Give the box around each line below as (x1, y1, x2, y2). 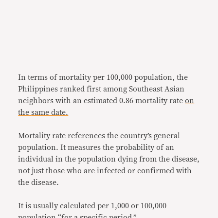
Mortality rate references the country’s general (18, 132, 181, 140)
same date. (31, 109, 69, 116)
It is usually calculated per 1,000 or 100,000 (18, 202, 167, 210)
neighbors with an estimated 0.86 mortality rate (18, 97, 185, 105)
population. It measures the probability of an (18, 144, 175, 151)
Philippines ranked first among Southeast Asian (18, 85, 185, 93)
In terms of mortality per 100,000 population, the (18, 73, 188, 81)
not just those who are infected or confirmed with (18, 167, 192, 175)
